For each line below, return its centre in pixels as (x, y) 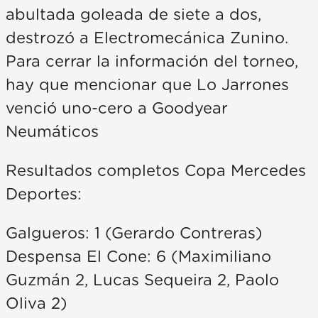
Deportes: (44, 194)
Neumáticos (52, 132)
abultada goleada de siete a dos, (133, 15)
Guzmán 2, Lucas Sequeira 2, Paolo (142, 280)
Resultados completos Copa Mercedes (156, 171)
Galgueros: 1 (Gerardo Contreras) (134, 233)
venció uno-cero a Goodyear (117, 108)
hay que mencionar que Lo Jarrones (147, 85)
